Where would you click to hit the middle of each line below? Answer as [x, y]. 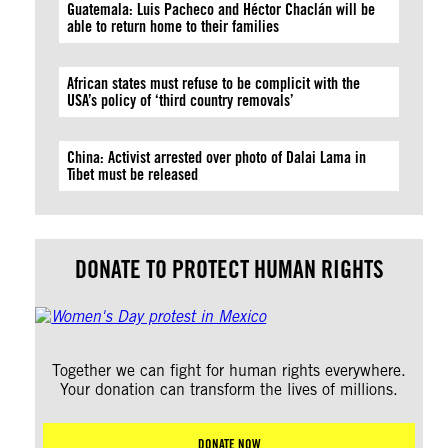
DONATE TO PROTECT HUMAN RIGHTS [229, 269]
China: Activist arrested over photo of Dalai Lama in [217, 157]
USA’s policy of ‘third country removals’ [185, 100]
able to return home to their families [173, 26]
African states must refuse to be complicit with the [214, 83]
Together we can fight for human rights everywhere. [229, 370]
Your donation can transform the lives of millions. [229, 389]
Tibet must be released [133, 174]
